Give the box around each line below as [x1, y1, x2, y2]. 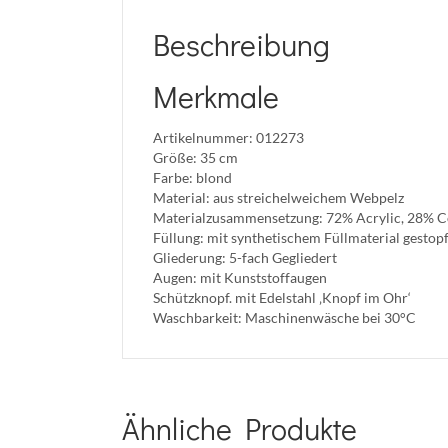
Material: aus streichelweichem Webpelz [153, 189, 404, 206]
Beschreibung [153, 25, 330, 64]
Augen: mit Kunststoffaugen [153, 269, 327, 286]
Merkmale [153, 77, 279, 116]
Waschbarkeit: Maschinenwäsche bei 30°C [153, 309, 416, 326]
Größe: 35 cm [153, 149, 238, 166]
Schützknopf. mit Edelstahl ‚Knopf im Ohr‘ [153, 289, 411, 306]
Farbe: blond [153, 169, 232, 186]
